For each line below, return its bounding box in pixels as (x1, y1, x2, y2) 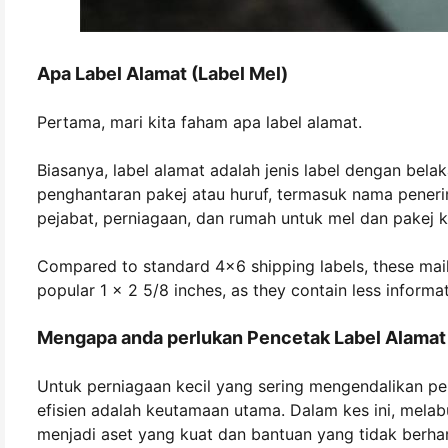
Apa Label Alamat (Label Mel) (37, 63, 288, 84)
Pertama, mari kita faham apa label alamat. (37, 112, 362, 132)
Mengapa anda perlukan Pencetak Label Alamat (37, 327, 446, 348)
